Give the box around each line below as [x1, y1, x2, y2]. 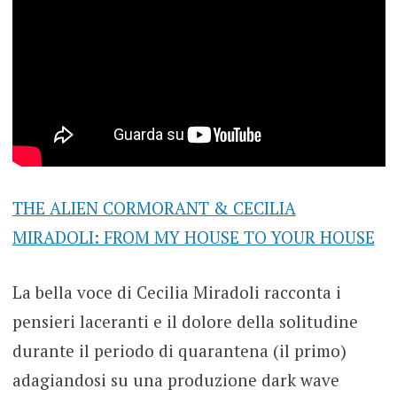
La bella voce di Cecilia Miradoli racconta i [12, 280, 341, 303]
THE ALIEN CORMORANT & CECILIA [12, 197, 296, 220]
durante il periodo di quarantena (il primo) [12, 339, 346, 362]
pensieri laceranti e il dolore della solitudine [12, 309, 358, 332]
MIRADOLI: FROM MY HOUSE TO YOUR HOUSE [12, 226, 375, 249]
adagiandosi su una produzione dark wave [12, 368, 339, 391]
